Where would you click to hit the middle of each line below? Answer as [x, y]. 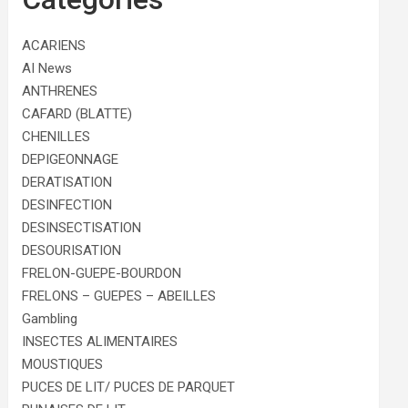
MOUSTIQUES [63, 364]
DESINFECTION [67, 204]
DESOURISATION [72, 250]
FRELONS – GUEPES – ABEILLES [119, 296]
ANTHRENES [60, 91]
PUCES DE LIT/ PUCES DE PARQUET [129, 387]
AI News [47, 68]
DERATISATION [67, 182]
